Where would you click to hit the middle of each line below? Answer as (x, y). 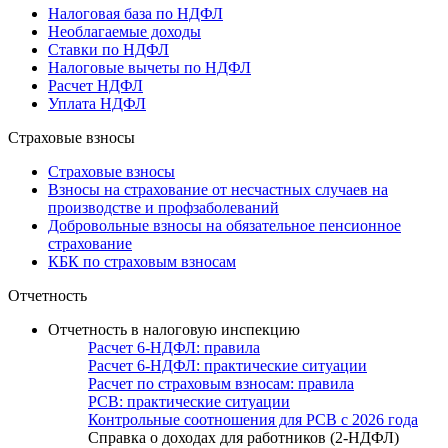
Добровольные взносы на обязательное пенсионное (224, 226)
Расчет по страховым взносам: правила (221, 384)
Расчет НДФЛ (95, 86)
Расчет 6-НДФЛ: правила (174, 348)
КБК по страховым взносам (142, 262)
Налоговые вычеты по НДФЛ (149, 68)
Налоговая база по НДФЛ (135, 14)
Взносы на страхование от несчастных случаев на (218, 190)
